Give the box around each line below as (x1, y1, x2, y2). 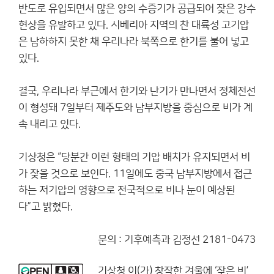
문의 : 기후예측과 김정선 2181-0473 (98, 234, 256, 245)
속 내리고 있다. (18, 119, 81, 130)
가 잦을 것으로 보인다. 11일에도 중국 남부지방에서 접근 (18, 168, 252, 179)
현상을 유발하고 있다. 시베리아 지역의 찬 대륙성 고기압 (18, 20, 249, 31)
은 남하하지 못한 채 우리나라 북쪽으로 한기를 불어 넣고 (18, 36, 249, 47)
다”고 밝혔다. (18, 201, 73, 212)
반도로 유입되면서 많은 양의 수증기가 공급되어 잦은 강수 (18, 3, 256, 14)
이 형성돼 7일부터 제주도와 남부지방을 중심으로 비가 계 (18, 102, 253, 113)
